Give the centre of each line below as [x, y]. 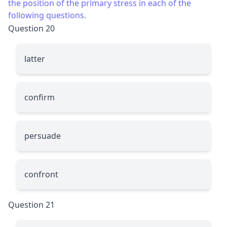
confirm [40, 97]
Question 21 [31, 204]
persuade [43, 136]
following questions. [47, 15]
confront [41, 174]
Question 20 [31, 28]
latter [35, 59]
